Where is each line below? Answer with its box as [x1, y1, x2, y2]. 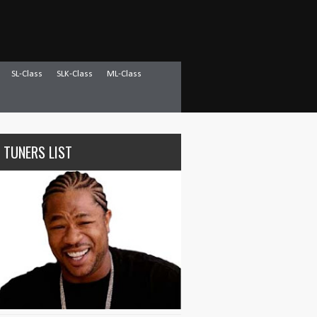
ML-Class [107, 69, 142, 79]
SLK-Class [57, 69, 93, 79]
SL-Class [11, 69, 42, 79]
